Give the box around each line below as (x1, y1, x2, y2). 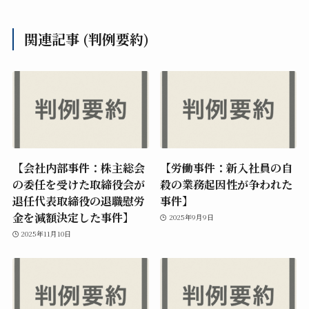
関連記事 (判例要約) (24, 29, 150, 50)
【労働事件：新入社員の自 (160, 159, 293, 176)
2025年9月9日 (168, 212, 214, 223)
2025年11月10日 (21, 228, 72, 239)
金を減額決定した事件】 (12, 208, 134, 226)
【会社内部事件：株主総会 (12, 159, 145, 176)
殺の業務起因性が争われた (160, 175, 293, 192)
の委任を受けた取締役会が (12, 175, 145, 192)
